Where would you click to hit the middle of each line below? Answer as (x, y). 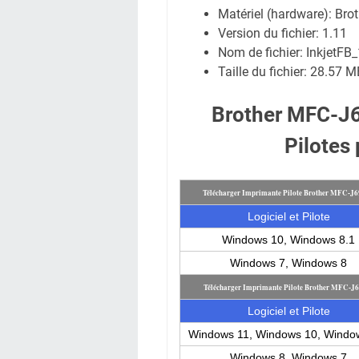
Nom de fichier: (262, 52)
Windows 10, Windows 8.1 (288, 240)
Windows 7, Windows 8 (288, 263)
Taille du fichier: (264, 72)
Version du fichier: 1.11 (282, 33)
